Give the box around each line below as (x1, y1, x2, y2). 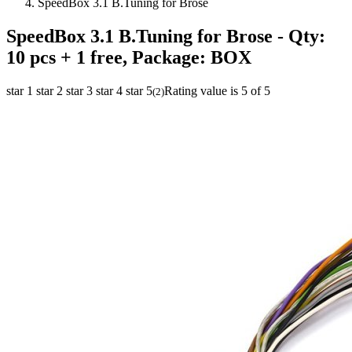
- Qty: (273, 25, 325, 46)
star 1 (6, 83, 33, 97)
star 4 (96, 83, 123, 97)
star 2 (36, 83, 63, 97)
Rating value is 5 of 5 (164, 83, 270, 97)
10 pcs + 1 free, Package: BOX (6, 46, 251, 68)
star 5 (126, 83, 152, 97)
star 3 (66, 83, 93, 97)
